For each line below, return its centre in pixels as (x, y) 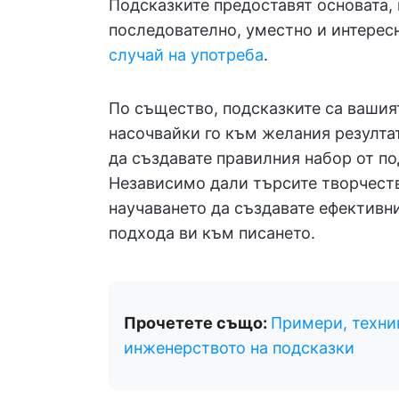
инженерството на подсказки (239, 348)
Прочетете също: (197, 323)
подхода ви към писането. (212, 233)
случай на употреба (186, 55)
